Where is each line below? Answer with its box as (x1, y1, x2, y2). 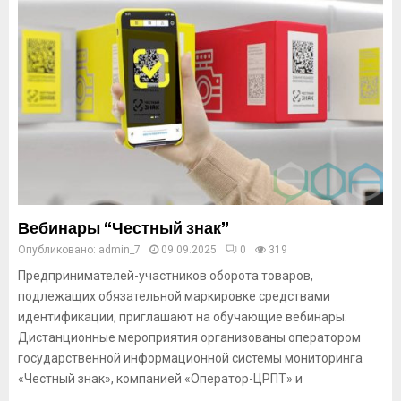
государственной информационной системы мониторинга (18, 351, 363, 365)
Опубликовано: (18, 243, 98, 256)
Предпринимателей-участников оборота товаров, (18, 269, 313, 283)
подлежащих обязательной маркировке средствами (18, 289, 330, 303)
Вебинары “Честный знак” (18, 218, 229, 238)
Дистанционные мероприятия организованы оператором (18, 330, 361, 345)
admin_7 (98, 243, 141, 256)
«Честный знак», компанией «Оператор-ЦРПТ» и (18, 371, 303, 386)
